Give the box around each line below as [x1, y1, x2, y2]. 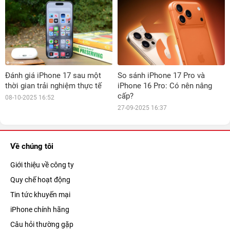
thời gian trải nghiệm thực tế [5, 81, 102, 90]
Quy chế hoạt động [10, 175, 70, 184]
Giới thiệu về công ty [10, 160, 74, 169]
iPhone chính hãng [10, 205, 69, 214]
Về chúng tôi [10, 141, 53, 151]
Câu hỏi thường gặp [10, 220, 73, 228]
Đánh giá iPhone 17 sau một [5, 70, 101, 80]
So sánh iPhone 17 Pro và [118, 70, 205, 80]
